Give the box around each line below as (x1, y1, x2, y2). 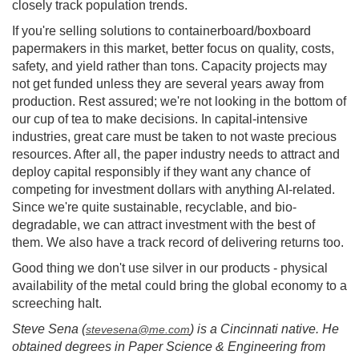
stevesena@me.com (86, 323, 190, 337)
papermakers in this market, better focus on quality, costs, (12, 42, 334, 56)
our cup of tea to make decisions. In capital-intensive (12, 112, 308, 127)
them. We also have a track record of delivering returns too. (12, 236, 344, 250)
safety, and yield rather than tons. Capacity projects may (12, 59, 327, 74)
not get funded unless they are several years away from (12, 77, 324, 91)
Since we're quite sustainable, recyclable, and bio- (12, 200, 296, 215)
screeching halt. (12, 296, 102, 311)
